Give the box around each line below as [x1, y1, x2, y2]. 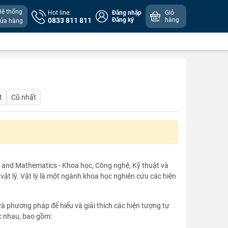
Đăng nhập [112, 9, 141, 16]
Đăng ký [112, 16, 134, 23]
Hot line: [48, 9, 71, 16]
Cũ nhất [11, 93, 36, 101]
